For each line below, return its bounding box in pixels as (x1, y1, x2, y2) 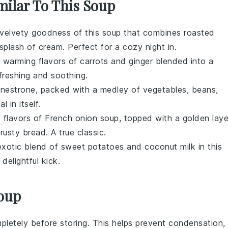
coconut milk (145, 141, 195, 152)
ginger (129, 56, 153, 66)
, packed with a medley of (35, 84, 143, 95)
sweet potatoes (61, 141, 124, 152)
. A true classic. (46, 127, 106, 137)
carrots (80, 56, 108, 66)
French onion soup (45, 113, 119, 123)
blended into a (153, 56, 214, 66)
